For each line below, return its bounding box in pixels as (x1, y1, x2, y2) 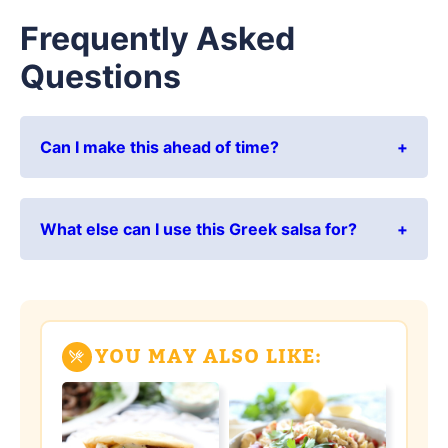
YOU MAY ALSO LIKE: (94, 342, 322, 370)
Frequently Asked (20, 18, 295, 58)
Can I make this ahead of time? (40, 136, 279, 157)
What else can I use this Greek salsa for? (40, 218, 357, 239)
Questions (20, 56, 181, 96)
